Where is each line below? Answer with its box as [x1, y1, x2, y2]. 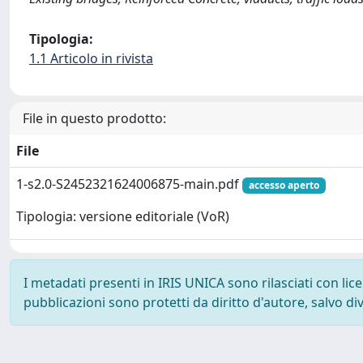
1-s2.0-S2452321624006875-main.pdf [16, 175, 242, 193]
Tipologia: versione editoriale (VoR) [16, 207, 229, 226]
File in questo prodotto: [23, 109, 166, 127]
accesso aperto [248, 178, 319, 192]
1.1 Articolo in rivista [29, 49, 153, 67]
